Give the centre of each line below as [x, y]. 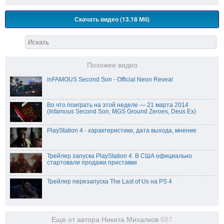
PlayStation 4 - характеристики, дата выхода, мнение [122, 131]
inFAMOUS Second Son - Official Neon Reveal [110, 80]
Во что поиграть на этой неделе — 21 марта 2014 [118, 105]
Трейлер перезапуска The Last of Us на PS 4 [109, 182]
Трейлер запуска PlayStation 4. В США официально [119, 156]
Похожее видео [112, 65]
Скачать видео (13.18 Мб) [112, 19]
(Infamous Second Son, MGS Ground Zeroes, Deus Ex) [121, 112]
